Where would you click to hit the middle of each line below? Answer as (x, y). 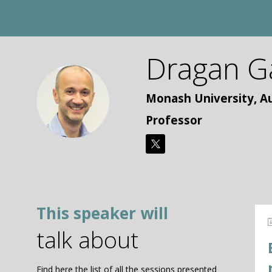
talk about (87, 240)
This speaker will (102, 213)
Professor (174, 120)
